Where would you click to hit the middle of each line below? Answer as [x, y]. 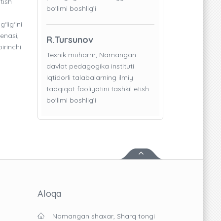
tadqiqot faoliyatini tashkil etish [98, 89]
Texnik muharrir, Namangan [91, 55]
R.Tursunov [70, 40]
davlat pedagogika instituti [90, 66]
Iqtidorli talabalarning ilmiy [90, 78]
